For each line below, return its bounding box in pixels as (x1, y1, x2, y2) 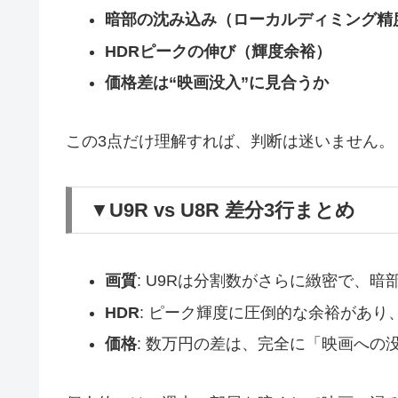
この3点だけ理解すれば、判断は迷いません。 (66, 132, 394, 151)
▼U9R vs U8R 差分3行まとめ (90, 198, 355, 221)
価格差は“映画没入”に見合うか (104, 74, 329, 92)
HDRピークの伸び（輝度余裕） (104, 42, 331, 60)
